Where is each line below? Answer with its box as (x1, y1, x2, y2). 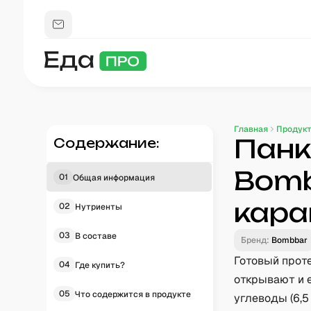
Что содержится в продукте (75, 289, 192, 300)
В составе (75, 230, 117, 242)
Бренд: (241, 235, 270, 246)
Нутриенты (75, 201, 123, 212)
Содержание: (53, 135, 160, 151)
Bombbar (271, 235, 308, 246)
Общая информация (73, 172, 155, 183)
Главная (234, 124, 269, 135)
